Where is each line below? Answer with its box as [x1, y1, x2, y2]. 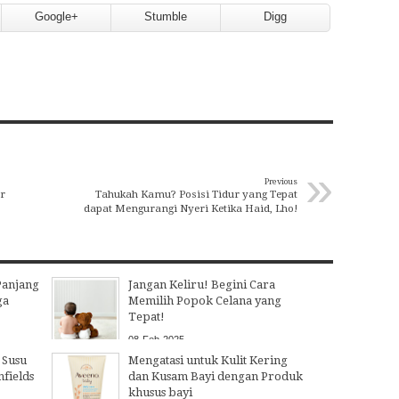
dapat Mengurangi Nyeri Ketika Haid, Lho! [84, 201, 297, 215]
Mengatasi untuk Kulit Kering [127, 353, 288, 367]
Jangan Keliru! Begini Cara [127, 277, 275, 291]
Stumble [144, 9, 187, 23]
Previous [265, 175, 297, 186]
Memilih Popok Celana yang [127, 293, 281, 307]
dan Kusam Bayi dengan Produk [127, 369, 303, 383]
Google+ [34, 9, 78, 23]
